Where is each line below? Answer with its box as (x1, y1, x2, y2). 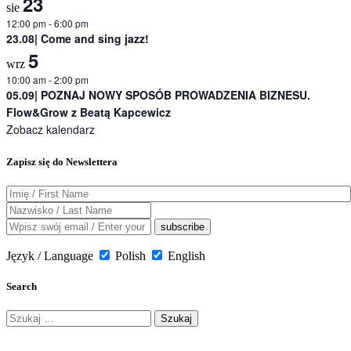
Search (6, 280, 37, 292)
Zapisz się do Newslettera (6, 155, 118, 168)
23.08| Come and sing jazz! (6, 31, 149, 47)
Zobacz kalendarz (6, 121, 95, 138)
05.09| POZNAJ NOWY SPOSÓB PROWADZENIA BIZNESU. (6, 87, 310, 103)
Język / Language (6, 248, 93, 262)
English (168, 248, 205, 262)
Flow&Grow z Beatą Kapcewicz (6, 104, 171, 121)
